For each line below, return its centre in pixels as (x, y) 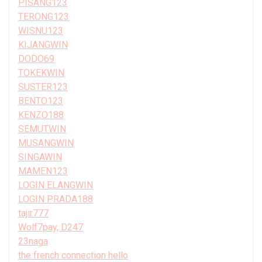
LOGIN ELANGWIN (56, 185)
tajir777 (33, 213)
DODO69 (36, 58)
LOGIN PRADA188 (56, 199)
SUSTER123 (43, 87)
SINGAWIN (40, 157)
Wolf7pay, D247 (51, 227)
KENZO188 (41, 115)
